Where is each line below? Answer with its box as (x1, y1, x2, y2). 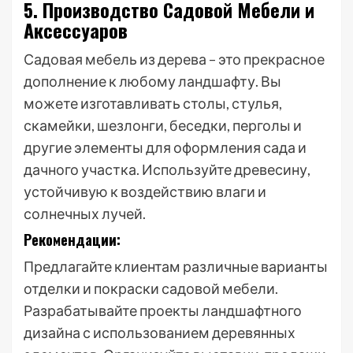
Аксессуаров (24, 16, 128, 44)
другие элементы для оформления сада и (24, 139, 307, 156)
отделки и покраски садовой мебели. (24, 280, 278, 297)
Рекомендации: (24, 229, 121, 250)
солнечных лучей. (24, 205, 146, 222)
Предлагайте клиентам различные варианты (24, 258, 328, 275)
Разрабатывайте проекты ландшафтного (24, 302, 302, 319)
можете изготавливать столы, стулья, (24, 95, 282, 112)
